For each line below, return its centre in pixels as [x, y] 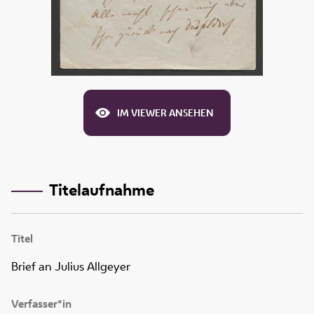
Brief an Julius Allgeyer [71, 267]
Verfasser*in [41, 304]
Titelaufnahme [101, 189]
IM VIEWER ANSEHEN [165, 113]
